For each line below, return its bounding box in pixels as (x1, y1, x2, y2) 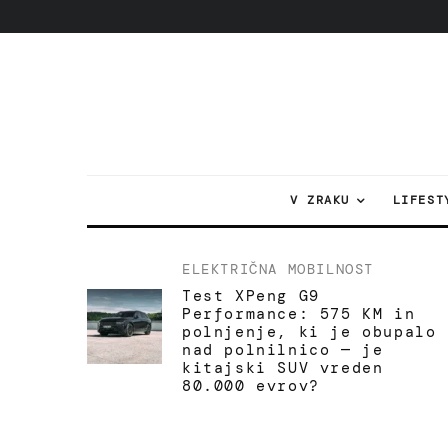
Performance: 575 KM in (182, 304, 416, 324)
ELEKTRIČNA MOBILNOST (182, 260, 374, 278)
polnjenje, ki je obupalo (182, 322, 437, 342)
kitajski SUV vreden (182, 358, 384, 378)
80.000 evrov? (182, 376, 320, 396)
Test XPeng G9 (182, 286, 320, 306)
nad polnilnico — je (182, 340, 384, 360)
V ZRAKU (289, 192, 350, 208)
